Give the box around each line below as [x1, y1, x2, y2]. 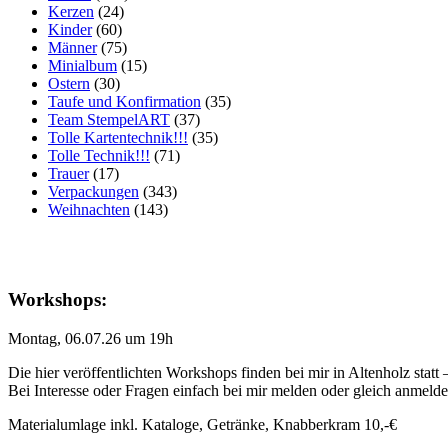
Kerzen [48, 2, 94, 20]
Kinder [48, 20, 92, 38]
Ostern [48, 74, 90, 92]
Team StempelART [48, 110, 170, 128]
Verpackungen [48, 182, 139, 200]
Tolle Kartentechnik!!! [48, 128, 188, 146]
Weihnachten [48, 200, 130, 218]
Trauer [48, 164, 89, 182]
